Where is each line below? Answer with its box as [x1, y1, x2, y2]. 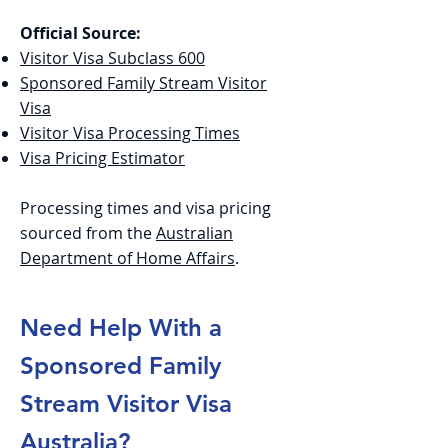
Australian [156, 222, 233, 244]
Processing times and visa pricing [20, 197, 271, 219]
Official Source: [20, 22, 141, 44]
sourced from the [20, 222, 156, 244]
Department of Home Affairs [20, 247, 235, 269]
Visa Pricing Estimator [20, 147, 185, 169]
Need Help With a [20, 313, 222, 342]
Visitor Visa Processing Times [20, 122, 240, 144]
